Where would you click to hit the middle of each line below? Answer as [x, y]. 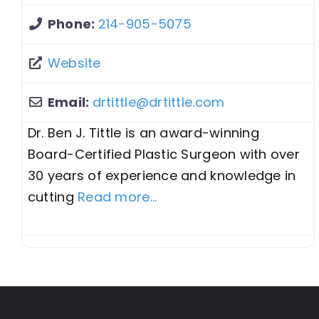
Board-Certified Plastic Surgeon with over [164, 154]
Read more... [117, 197]
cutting [53, 197]
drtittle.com [187, 102]
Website [74, 63]
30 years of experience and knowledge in [162, 175]
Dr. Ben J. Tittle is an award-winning [143, 132]
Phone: [73, 23]
